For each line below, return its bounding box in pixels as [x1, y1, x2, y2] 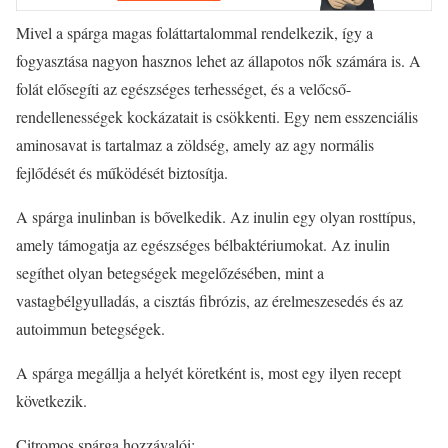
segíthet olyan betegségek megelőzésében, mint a [16, 262, 324, 284]
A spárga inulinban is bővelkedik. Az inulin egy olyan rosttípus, [16, 206, 416, 228]
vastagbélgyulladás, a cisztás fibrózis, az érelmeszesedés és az [16, 290, 403, 312]
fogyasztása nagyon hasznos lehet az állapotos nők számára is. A [16, 50, 421, 72]
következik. [16, 390, 87, 412]
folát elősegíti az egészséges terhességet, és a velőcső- [16, 78, 351, 100]
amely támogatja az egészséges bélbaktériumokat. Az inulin [16, 234, 390, 256]
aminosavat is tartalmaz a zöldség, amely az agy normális [16, 134, 374, 156]
